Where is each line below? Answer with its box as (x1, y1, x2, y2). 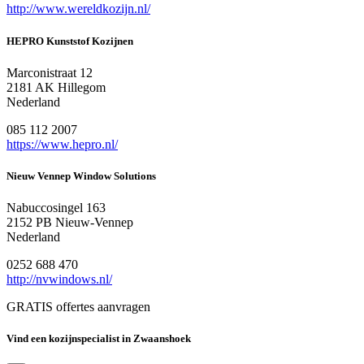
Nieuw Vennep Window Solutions (6, 169, 156, 182)
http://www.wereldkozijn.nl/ (6, 2, 150, 16)
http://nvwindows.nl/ (6, 272, 112, 287)
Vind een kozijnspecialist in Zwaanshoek (6, 332, 191, 345)
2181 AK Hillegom (6, 80, 106, 94)
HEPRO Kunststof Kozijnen (6, 34, 133, 47)
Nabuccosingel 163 (6, 201, 106, 215)
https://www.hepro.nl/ (6, 136, 118, 151)
